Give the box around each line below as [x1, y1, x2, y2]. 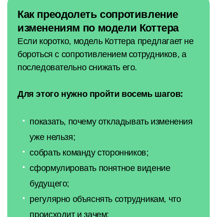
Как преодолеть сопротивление [17, 8, 179, 21]
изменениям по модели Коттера [17, 22, 179, 34]
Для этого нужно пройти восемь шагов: [17, 89, 183, 99]
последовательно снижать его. [17, 62, 138, 73]
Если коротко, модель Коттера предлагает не [17, 36, 194, 46]
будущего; [30, 178, 69, 188]
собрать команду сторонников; [30, 147, 149, 157]
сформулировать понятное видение [30, 163, 170, 173]
